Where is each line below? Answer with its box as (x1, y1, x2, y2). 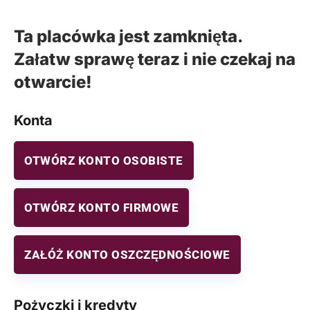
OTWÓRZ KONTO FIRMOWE (24, 201, 179, 215)
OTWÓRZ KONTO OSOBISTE (24, 154, 183, 168)
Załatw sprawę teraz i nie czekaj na (14, 49, 295, 70)
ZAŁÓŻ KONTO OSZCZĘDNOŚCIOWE (24, 248, 230, 262)
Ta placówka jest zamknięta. (14, 26, 243, 47)
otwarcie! (14, 72, 92, 93)
